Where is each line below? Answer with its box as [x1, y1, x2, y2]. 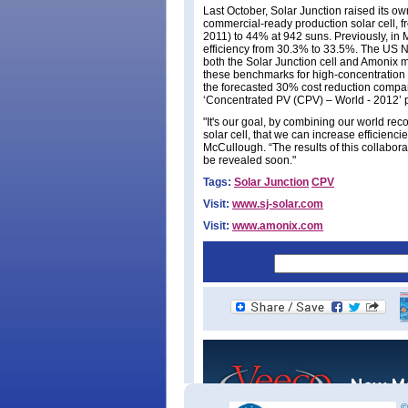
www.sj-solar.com [232, 198, 323, 210]
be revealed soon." [203, 154, 296, 167]
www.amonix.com [232, 219, 323, 232]
